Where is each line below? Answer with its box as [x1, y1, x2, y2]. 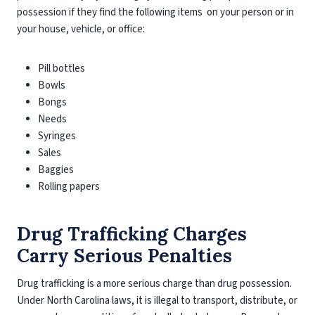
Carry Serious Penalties [17, 244, 232, 267]
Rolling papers [38, 179, 100, 194]
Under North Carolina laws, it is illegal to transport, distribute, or [17, 293, 297, 308]
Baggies [38, 162, 74, 177]
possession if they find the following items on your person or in [17, 5, 294, 20]
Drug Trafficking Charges [17, 222, 247, 245]
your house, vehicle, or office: [17, 22, 145, 37]
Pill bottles [38, 61, 85, 76]
